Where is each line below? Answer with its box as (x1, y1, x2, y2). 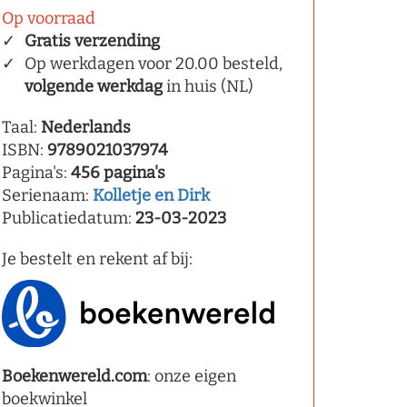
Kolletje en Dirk (93, 185, 210, 205)
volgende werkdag (25, 76, 163, 96)
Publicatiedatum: (2, 208, 135, 228)
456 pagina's (71, 163, 165, 183)
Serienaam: (2, 185, 93, 205)
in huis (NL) (163, 76, 253, 96)
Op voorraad (2, 8, 95, 28)
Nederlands (41, 117, 131, 137)
